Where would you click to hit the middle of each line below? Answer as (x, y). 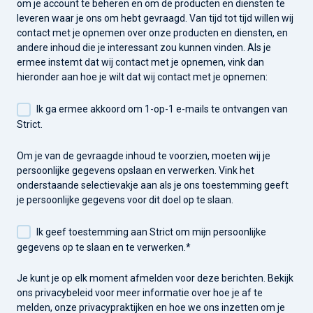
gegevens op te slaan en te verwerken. (101, 247)
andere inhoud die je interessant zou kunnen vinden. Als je (144, 48)
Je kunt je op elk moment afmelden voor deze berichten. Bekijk (155, 278)
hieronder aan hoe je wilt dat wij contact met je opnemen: (142, 77)
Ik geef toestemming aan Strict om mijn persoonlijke (151, 232)
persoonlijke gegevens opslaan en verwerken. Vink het (136, 170)
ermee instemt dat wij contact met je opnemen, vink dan (140, 63)
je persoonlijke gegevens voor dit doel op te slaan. (125, 199)
